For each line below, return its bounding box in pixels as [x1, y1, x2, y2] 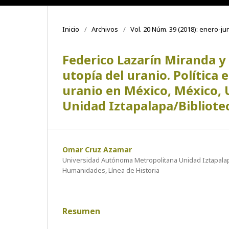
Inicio [62, 24, 79, 34]
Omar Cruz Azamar [62, 144, 132, 154]
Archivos [91, 24, 118, 34]
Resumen [62, 205, 100, 217]
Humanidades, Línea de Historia [62, 165, 159, 175]
